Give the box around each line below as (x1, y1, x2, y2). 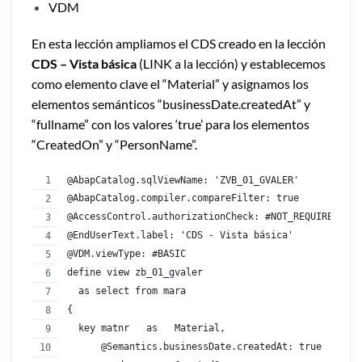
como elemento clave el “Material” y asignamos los (32, 76, 309, 92)
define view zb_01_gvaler (67, 267, 203, 279)
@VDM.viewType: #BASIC (67, 248, 186, 260)
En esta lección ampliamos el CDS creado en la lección (32, 36, 326, 52)
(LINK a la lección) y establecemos (139, 56, 326, 72)
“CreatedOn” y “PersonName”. (32, 137, 197, 153)
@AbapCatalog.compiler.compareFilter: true (67, 192, 299, 204)
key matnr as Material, (67, 322, 225, 335)
